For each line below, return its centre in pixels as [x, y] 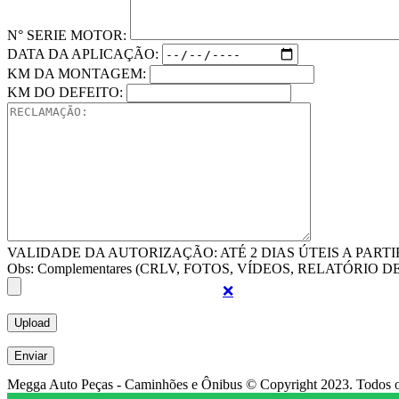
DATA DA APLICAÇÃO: [85, 53]
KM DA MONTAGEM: [78, 74]
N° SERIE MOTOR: [69, 36]
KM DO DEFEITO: [67, 93]
